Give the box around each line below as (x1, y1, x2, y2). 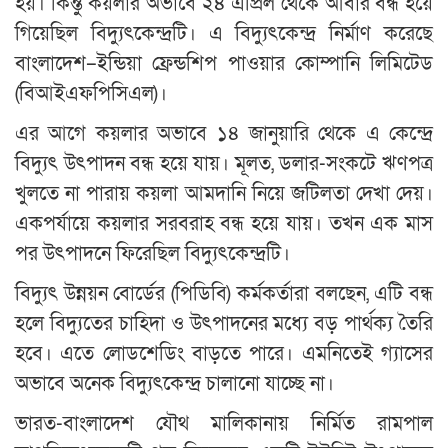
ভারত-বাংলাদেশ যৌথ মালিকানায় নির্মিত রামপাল (15, 411, 433, 438)
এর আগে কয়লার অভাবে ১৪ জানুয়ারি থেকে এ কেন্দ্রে (15, 121, 433, 148)
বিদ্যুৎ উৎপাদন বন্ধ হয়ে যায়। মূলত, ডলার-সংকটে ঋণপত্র (15, 151, 433, 178)
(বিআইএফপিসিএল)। (15, 81, 167, 108)
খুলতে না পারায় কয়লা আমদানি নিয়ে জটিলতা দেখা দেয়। (15, 181, 433, 208)
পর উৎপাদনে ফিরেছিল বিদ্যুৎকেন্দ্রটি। (15, 241, 290, 268)
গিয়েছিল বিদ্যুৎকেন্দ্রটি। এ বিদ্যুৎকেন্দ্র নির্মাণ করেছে (15, 21, 433, 48)
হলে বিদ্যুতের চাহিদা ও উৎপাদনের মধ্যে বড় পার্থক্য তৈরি (15, 311, 433, 338)
